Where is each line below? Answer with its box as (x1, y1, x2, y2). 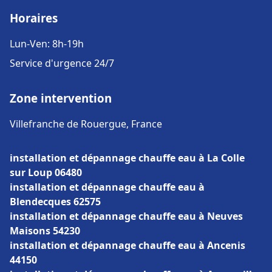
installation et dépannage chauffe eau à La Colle (10, 151, 245, 165)
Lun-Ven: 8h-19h (10, 37, 84, 50)
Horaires (10, 10, 58, 25)
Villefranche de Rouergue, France (10, 117, 162, 131)
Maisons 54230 (10, 224, 80, 237)
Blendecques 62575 (10, 195, 101, 208)
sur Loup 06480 (10, 166, 82, 179)
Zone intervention (10, 90, 112, 106)
